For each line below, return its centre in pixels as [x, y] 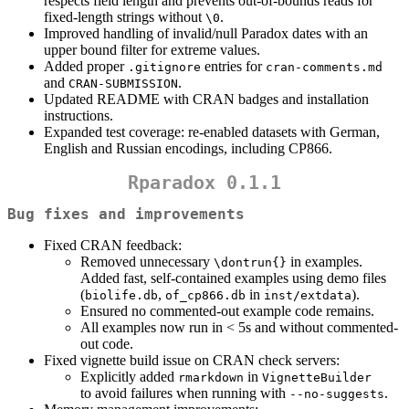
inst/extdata [308, 296]
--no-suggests [337, 394]
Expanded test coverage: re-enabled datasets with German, [212, 131]
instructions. [79, 115]
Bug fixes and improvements [126, 215]
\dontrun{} [250, 263]
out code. [107, 344]
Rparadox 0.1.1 [204, 182]
